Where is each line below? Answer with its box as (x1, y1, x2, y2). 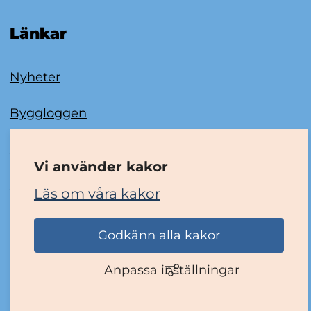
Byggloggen (9, 105, 87, 121)
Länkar (9, 24, 67, 44)
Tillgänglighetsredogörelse (9, 176, 176, 192)
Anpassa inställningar (104, 262, 240, 278)
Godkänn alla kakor (97, 227, 220, 243)
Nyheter (9, 69, 60, 85)
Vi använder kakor (33, 158, 168, 176)
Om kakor (9, 140, 72, 156)
